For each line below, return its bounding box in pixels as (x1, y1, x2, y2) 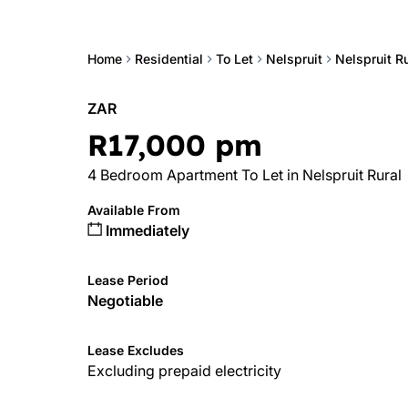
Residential (135, 51, 203, 66)
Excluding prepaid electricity (87, 362, 281, 380)
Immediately (102, 221, 189, 240)
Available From (87, 202, 180, 218)
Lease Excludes (87, 342, 184, 358)
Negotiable (87, 291, 163, 310)
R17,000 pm (87, 127, 262, 163)
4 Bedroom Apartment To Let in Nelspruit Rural (87, 166, 402, 184)
